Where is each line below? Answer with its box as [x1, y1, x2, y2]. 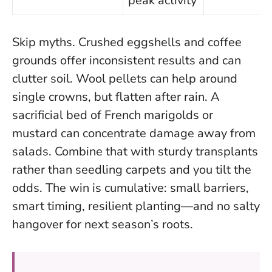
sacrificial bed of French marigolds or [12, 107, 213, 124]
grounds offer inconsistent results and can [12, 52, 241, 69]
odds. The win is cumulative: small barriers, [12, 180, 249, 197]
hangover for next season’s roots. [12, 216, 193, 233]
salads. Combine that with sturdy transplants [12, 143, 258, 160]
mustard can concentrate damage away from [12, 125, 256, 142]
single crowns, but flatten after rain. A [12, 89, 220, 106]
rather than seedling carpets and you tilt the [12, 161, 251, 178]
